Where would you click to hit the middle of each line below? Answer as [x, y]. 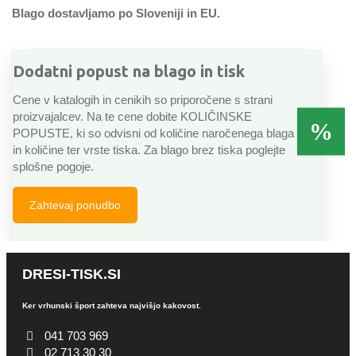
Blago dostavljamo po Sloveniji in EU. [116, 14]
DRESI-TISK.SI [72, 275]
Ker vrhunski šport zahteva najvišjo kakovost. [112, 305]
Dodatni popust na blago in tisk [129, 71]
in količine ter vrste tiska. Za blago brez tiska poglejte [149, 149]
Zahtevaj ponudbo [75, 205]
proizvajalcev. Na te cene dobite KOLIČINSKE [132, 116]
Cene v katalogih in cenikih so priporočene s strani [143, 99]
